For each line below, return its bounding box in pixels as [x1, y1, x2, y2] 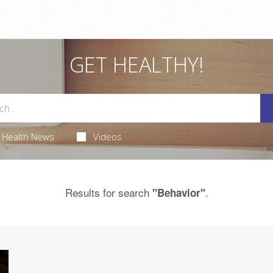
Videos [93, 130, 122, 143]
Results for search [65, 185, 152, 200]
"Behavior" [152, 185, 205, 200]
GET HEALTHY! [69, 51, 204, 79]
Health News [1, 130, 54, 143]
